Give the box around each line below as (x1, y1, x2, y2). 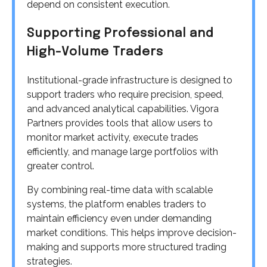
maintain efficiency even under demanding (27, 213, 212, 225)
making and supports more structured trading (27, 241, 226, 253)
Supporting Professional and (27, 27, 214, 40)
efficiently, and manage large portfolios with (27, 146, 218, 158)
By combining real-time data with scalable (27, 184, 213, 196)
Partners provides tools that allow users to (27, 117, 213, 129)
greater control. (27, 160, 94, 172)
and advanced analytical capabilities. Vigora (27, 103, 219, 115)
